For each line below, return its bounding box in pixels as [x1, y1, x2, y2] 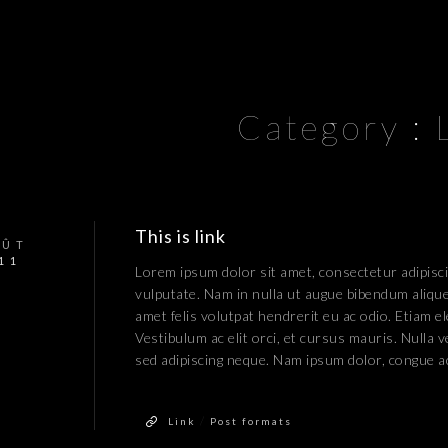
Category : [237, 106, 435, 147]
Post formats [210, 415, 292, 427]
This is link [135, 225, 226, 247]
